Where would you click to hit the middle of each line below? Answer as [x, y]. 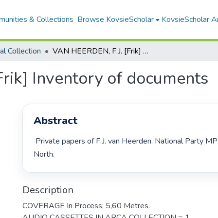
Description [48, 190]
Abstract [56, 121]
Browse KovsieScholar [115, 19]
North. [45, 154]
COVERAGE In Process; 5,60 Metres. [86, 206]
